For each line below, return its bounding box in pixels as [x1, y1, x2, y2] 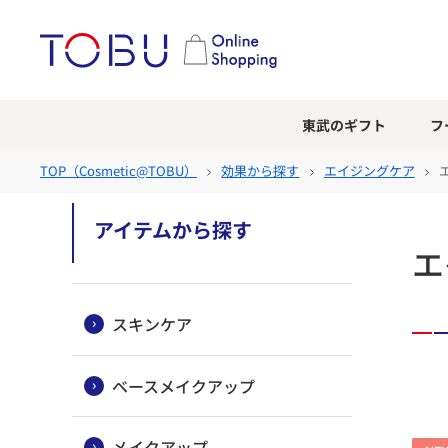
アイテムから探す [94, 215, 252, 245]
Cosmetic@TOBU [79, 161, 184, 180]
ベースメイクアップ [112, 373, 255, 398]
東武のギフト [301, 115, 386, 135]
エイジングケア [323, 161, 415, 180]
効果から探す [221, 161, 300, 180]
